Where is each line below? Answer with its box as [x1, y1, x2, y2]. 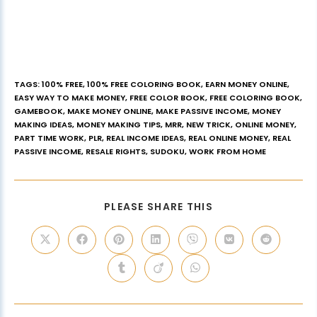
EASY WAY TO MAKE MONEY [14, 92, 125, 104]
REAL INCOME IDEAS [106, 132, 184, 144]
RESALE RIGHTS [86, 146, 146, 158]
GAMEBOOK [14, 105, 63, 117]
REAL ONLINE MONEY [188, 132, 268, 144]
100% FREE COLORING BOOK [87, 79, 201, 91]
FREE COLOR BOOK [129, 92, 205, 104]
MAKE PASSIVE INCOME [156, 105, 248, 117]
